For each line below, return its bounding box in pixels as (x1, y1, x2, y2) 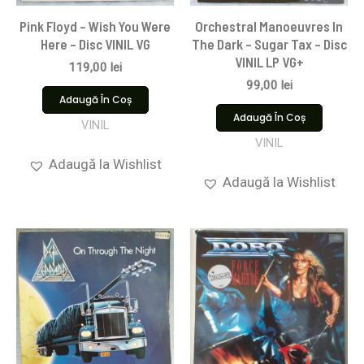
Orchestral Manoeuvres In (195, 18, 343, 35)
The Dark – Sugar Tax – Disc (191, 36, 347, 53)
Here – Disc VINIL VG (40, 36, 150, 53)
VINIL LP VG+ (234, 54, 304, 71)
